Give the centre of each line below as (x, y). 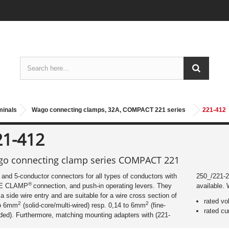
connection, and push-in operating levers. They (102, 186)
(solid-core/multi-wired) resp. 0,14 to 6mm (83, 205)
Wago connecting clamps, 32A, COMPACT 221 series (109, 110)
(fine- (157, 205)
